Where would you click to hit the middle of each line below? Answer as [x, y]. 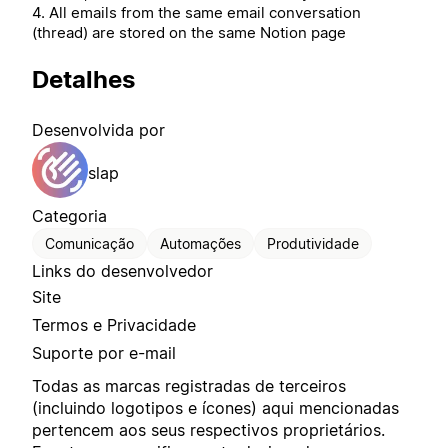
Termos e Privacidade [114, 325]
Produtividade [313, 244]
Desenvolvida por [98, 130]
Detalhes [83, 80]
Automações [200, 244]
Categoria [69, 216]
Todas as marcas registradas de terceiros [189, 386]
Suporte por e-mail [104, 353]
